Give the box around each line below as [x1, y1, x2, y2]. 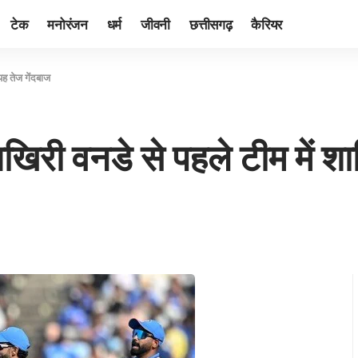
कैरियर [251, 14, 282, 33]
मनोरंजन [47, 14, 88, 33]
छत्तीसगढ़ [189, 14, 233, 33]
